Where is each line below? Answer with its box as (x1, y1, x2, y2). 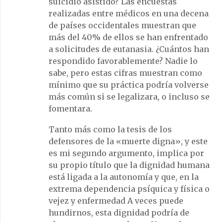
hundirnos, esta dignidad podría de (49, 207, 189, 218)
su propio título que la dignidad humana (49, 160, 210, 170)
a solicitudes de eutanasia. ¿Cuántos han (49, 44, 209, 54)
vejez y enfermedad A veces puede (49, 195, 183, 206)
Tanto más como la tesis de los (49, 124, 172, 134)
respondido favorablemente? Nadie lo (49, 55, 198, 66)
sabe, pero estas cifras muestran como (49, 67, 202, 78)
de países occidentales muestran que (49, 20, 196, 30)
